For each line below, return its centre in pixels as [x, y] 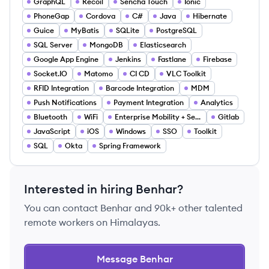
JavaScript [52, 131]
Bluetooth [50, 117]
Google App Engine [66, 59]
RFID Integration [61, 88]
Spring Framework [130, 146]
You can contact [62, 208]
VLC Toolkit [186, 74]
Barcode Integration [140, 88]
